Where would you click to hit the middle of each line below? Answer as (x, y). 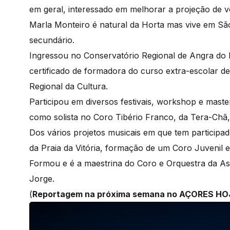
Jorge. (43, 178)
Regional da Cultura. (71, 86)
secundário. (53, 40)
